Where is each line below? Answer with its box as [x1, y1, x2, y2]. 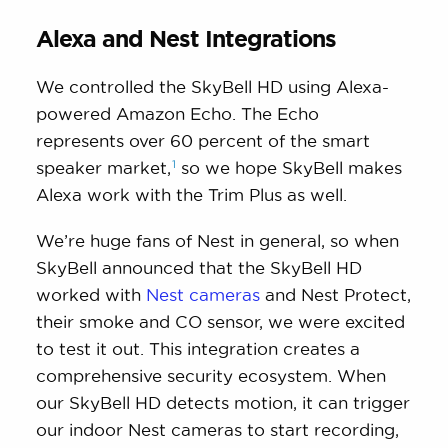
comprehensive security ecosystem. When [36, 366, 387, 386]
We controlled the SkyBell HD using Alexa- [36, 77, 390, 97]
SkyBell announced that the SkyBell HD [36, 258, 363, 278]
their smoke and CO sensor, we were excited [36, 312, 406, 332]
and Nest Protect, [260, 285, 412, 305]
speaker [36, 158, 108, 178]
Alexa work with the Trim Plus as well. [36, 185, 348, 205]
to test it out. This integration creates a [36, 339, 361, 359]
